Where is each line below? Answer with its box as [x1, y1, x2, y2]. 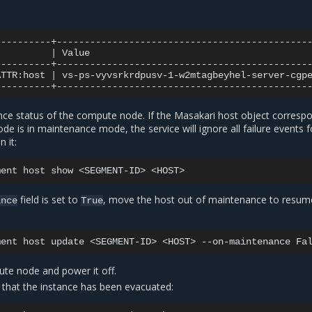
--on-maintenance [201, 235, 291, 247]
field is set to [17, 192, 81, 206]
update [51, 235, 85, 247]
